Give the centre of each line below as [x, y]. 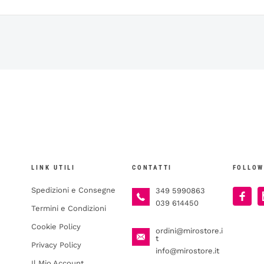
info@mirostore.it [188, 251]
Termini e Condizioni [69, 209]
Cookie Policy [56, 227]
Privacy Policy [57, 245]
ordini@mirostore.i [189, 231]
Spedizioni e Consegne [74, 190]
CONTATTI [152, 168]
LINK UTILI [53, 168]
